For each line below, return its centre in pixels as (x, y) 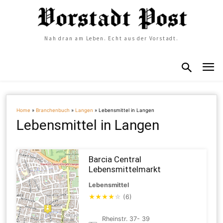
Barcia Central (115, 159)
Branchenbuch (53, 110)
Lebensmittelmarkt (125, 169)
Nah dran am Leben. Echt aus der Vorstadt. (111, 39)
